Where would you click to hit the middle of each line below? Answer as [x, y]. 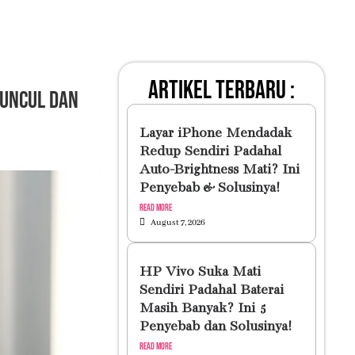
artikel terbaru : [221, 91]
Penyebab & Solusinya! [209, 188]
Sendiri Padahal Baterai [211, 290]
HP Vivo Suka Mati [200, 272]
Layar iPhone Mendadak [215, 134]
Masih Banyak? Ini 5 [202, 309]
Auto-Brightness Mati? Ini [219, 170]
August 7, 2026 [177, 223]
